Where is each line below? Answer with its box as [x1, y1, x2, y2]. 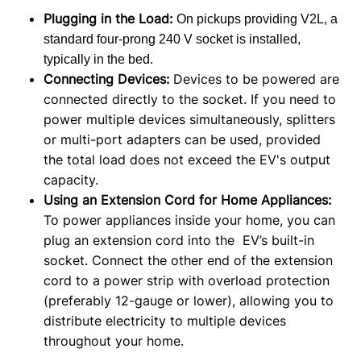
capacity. [43, 171, 98, 188]
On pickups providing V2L [176, 11, 324, 26]
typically [43, 52, 90, 66]
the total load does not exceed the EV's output [43, 151, 330, 168]
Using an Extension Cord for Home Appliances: [43, 191, 331, 208]
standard [43, 31, 97, 46]
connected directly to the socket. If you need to [43, 90, 336, 107]
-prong [118, 31, 159, 46]
